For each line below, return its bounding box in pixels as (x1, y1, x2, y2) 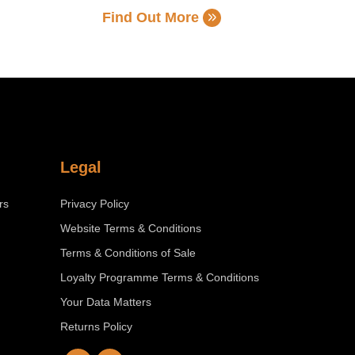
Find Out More (101, 10, 199, 25)
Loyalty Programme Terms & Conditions (60, 271, 259, 284)
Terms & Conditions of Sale (60, 246, 196, 259)
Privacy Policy (60, 197, 129, 210)
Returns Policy (60, 320, 132, 333)
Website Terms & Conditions (60, 222, 201, 235)
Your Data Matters (60, 296, 151, 308)
